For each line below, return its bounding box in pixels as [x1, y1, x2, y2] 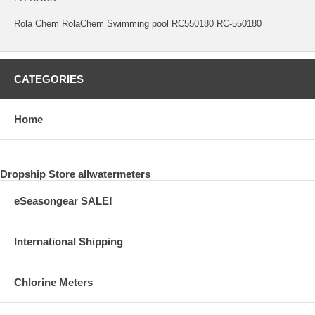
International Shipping [14, 235, 123, 247]
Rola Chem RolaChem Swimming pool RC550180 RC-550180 [14, 18, 262, 29]
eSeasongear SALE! [14, 194, 112, 207]
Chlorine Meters [14, 276, 93, 288]
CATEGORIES [14, 72, 84, 85]
